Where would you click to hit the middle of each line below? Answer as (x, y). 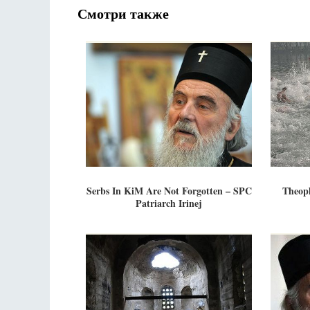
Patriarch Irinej (169, 203)
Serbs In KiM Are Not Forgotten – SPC (169, 191)
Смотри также (123, 13)
